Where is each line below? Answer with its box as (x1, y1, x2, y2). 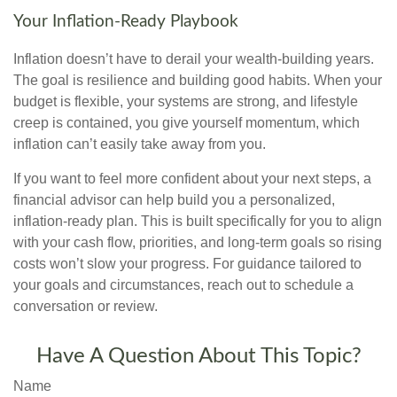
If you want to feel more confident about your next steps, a (13, 170, 371, 186)
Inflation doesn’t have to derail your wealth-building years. (13, 51, 374, 66)
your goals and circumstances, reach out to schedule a (13, 276, 354, 292)
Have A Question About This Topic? (35, 345, 362, 367)
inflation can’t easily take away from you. (13, 136, 266, 152)
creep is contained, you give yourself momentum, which (13, 114, 360, 130)
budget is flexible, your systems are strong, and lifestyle (13, 93, 358, 109)
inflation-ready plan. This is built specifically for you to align (13, 213, 382, 229)
